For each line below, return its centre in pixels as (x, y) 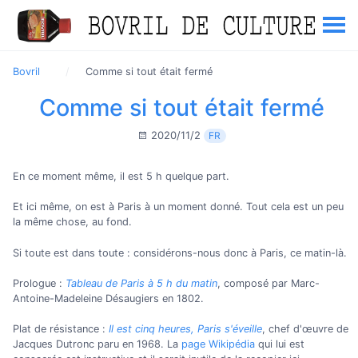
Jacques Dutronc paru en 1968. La (97, 344)
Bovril (26, 72)
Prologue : (39, 283)
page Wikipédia (218, 344)
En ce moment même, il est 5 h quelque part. (121, 177)
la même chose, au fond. (72, 222)
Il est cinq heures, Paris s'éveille (185, 328)
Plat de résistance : (61, 328)
